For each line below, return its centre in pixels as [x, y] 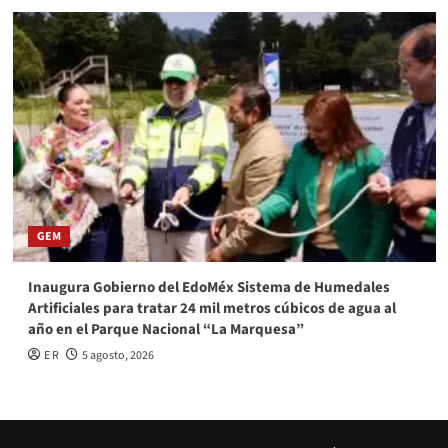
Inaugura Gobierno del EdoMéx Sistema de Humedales [208, 287]
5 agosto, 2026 [117, 355]
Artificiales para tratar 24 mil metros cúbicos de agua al [211, 308]
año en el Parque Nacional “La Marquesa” [165, 329]
